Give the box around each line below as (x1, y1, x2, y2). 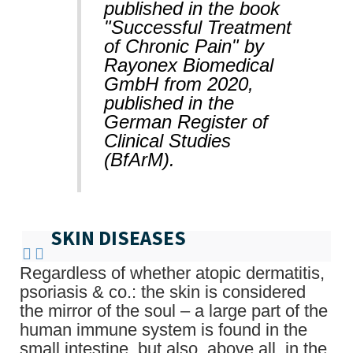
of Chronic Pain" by (103, 35, 264, 57)
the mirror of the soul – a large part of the (20, 300, 328, 321)
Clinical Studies (103, 129, 231, 151)
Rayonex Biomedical (103, 54, 273, 76)
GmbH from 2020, (103, 72, 254, 95)
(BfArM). (103, 148, 175, 170)
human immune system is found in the (20, 319, 307, 340)
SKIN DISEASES (50, 224, 186, 253)
